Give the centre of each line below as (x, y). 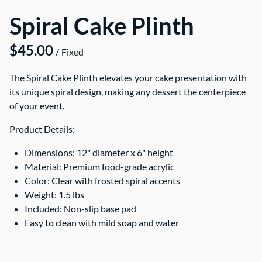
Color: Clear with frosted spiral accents (102, 181)
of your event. (37, 106)
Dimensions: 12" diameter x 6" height (99, 153)
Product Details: (42, 129)
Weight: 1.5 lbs (54, 195)
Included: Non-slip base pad (80, 209)
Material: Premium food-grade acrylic (99, 167)
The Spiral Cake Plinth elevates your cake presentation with (128, 78)
